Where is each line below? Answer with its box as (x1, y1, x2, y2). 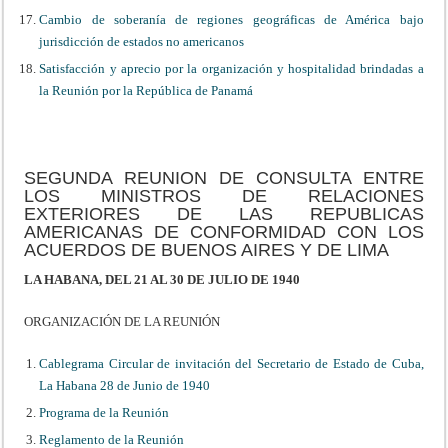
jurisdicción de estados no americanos (39, 33, 245, 49)
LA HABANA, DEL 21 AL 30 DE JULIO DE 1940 (24, 271, 301, 287)
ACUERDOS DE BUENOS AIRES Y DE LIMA (24, 239, 390, 260)
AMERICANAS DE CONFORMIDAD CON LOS (24, 221, 424, 242)
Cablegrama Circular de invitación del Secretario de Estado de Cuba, (39, 355, 424, 371)
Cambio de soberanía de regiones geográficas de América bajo (39, 11, 424, 27)
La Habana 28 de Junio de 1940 (39, 377, 211, 393)
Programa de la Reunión (39, 404, 170, 420)
